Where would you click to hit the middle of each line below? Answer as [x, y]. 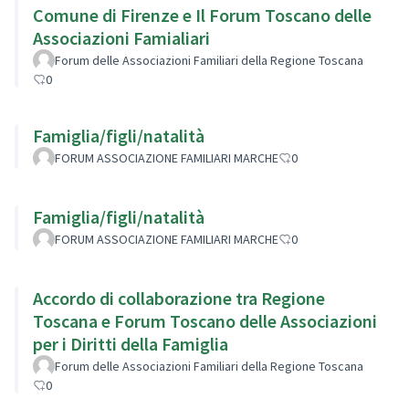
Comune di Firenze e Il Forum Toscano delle [202, 15]
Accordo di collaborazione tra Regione [179, 298]
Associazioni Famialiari [121, 37]
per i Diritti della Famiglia [131, 343]
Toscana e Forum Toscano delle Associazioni [205, 320]
